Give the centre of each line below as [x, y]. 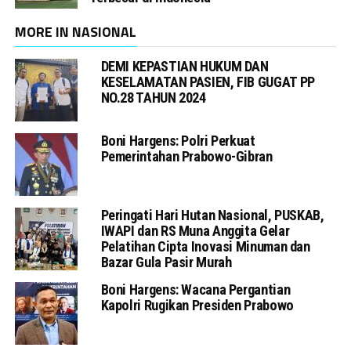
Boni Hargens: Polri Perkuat [178, 140]
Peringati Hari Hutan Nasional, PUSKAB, [212, 215]
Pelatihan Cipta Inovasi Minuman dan [205, 246]
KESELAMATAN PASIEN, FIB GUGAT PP [208, 81]
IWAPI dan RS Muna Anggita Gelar [195, 230]
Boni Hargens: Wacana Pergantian [195, 289]
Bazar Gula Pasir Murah [166, 262]
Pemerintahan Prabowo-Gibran [186, 156]
